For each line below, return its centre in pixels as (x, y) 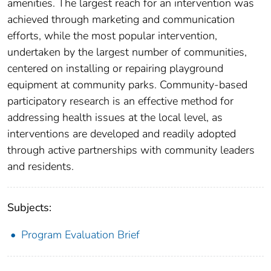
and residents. (41, 167)
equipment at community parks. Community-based (127, 85)
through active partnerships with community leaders (131, 150)
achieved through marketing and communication (121, 20)
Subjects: (29, 208)
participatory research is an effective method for (120, 101)
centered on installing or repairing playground (115, 69)
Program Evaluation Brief (80, 235)
